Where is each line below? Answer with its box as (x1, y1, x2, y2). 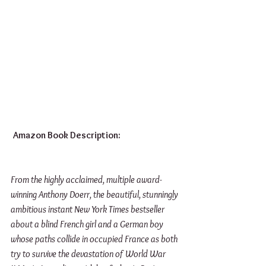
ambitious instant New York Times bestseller (11, 204, 166, 216)
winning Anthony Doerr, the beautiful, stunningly (11, 189, 180, 201)
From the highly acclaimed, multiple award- (11, 174, 162, 186)
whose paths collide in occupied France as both (11, 233, 179, 245)
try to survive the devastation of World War (11, 248, 167, 260)
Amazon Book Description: (13, 129, 121, 141)
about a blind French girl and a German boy (11, 218, 165, 230)
